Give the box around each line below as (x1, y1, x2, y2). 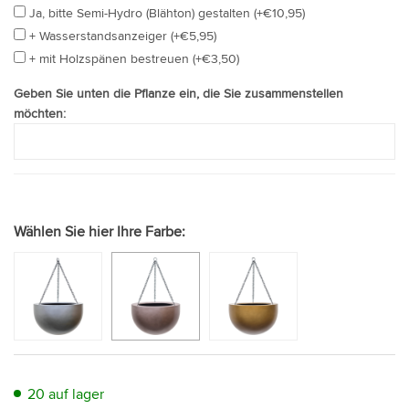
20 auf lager (27, 383, 104, 404)
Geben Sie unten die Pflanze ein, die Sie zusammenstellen (14, 83, 343, 102)
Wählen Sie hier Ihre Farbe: (14, 220, 185, 242)
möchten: (14, 103, 66, 122)
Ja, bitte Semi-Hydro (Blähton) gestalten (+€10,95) (29, 3, 305, 22)
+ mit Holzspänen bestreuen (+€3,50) (29, 48, 239, 68)
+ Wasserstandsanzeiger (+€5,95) (29, 26, 216, 45)
